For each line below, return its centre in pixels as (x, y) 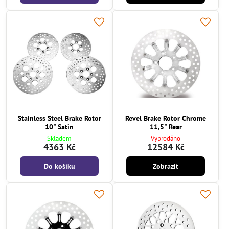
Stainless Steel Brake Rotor (59, 118)
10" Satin (59, 127)
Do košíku (59, 166)
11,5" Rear (166, 127)
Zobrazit (166, 166)
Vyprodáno (166, 139)
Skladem (59, 139)
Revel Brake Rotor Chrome (166, 118)
